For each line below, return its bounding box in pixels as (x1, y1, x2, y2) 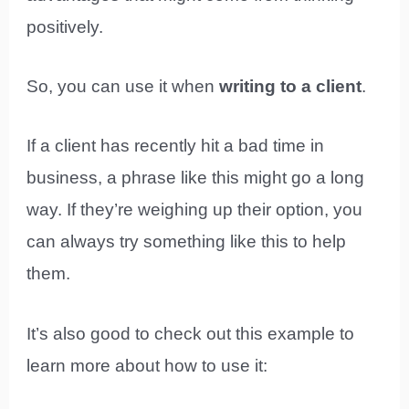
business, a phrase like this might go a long (26, 168, 365, 188)
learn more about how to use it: (26, 355, 268, 375)
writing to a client (219, 76, 362, 96)
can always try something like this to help (26, 232, 347, 252)
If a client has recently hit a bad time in (26, 136, 325, 156)
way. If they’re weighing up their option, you (26, 200, 363, 220)
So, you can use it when (26, 76, 220, 96)
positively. (26, 16, 104, 37)
